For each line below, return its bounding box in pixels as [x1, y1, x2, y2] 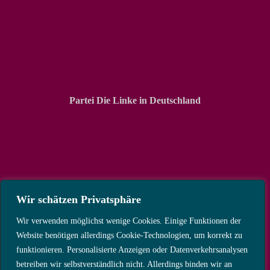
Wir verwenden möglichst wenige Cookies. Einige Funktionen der [16, 216, 241, 225]
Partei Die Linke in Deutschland [69, 95, 201, 106]
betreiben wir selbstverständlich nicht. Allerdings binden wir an [16, 260, 232, 269]
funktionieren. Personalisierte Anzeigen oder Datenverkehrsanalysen [16, 245, 248, 254]
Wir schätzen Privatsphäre [16, 193, 141, 206]
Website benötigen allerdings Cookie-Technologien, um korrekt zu [16, 231, 242, 240]
